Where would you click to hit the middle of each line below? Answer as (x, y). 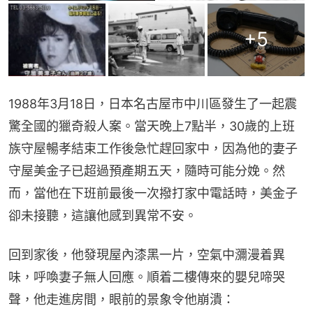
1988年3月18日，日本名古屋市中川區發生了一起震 (153, 103)
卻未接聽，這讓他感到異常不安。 (103, 215)
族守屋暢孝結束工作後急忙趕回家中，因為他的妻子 (153, 148)
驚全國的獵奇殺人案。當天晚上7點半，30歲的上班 (152, 126)
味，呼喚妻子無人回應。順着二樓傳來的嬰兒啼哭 (147, 277)
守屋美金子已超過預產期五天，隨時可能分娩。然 (147, 170)
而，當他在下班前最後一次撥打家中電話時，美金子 (153, 193)
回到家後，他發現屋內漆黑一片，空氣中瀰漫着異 (147, 254)
